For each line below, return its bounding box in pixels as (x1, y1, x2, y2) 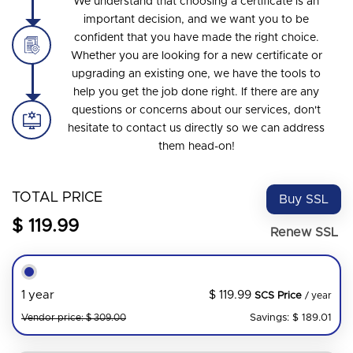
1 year (21, 289, 54, 302)
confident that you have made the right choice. (73, 32, 319, 43)
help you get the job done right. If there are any (73, 86, 319, 98)
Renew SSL (269, 225, 338, 239)
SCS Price (255, 290, 302, 301)
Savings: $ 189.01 (250, 312, 332, 323)
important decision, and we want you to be (84, 13, 309, 25)
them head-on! (158, 140, 235, 152)
